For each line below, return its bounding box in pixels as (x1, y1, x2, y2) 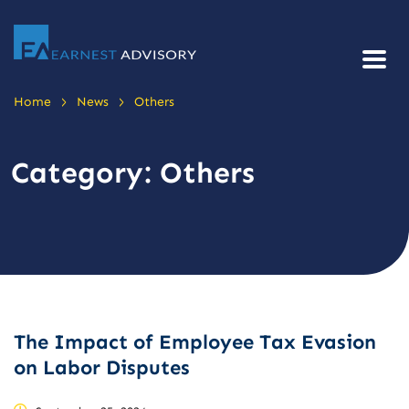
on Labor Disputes (14, 355, 190, 381)
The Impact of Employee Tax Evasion (14, 330, 376, 355)
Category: (11, 155, 160, 191)
